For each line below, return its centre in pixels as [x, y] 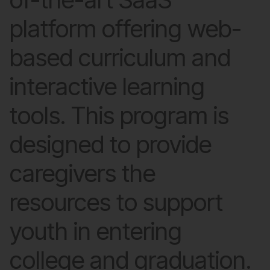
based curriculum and [120, 58]
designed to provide [111, 144]
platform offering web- [126, 29]
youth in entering [96, 231]
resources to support [116, 202]
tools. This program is [119, 115]
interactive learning [107, 86]
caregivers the [83, 173]
